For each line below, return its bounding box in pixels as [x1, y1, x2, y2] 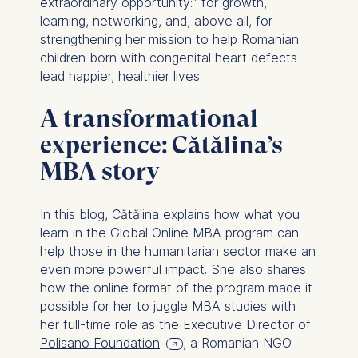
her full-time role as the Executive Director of [39, 316, 311, 332]
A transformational [39, 105, 257, 133]
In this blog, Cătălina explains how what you [39, 205, 300, 222]
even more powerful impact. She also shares [39, 261, 306, 277]
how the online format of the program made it [39, 279, 312, 296]
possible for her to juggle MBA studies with [39, 297, 296, 314]
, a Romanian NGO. [182, 334, 293, 351]
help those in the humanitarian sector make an [39, 242, 316, 259]
